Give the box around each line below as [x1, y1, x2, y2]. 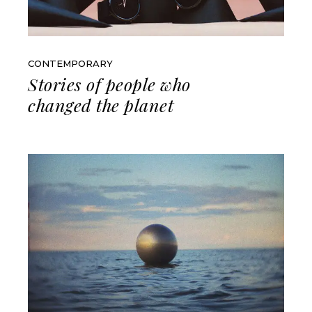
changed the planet [28, 93, 174, 116]
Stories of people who [28, 72, 191, 95]
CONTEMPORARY [28, 57, 114, 69]
